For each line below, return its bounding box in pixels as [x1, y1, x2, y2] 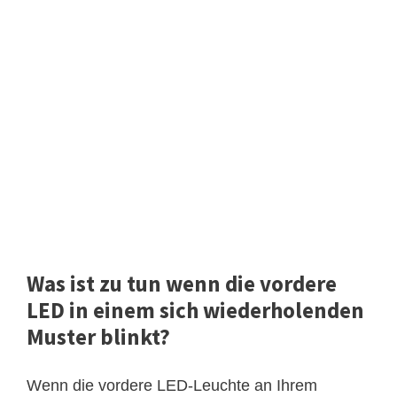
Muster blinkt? [27, 322, 170, 351]
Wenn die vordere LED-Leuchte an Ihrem [27, 376, 317, 394]
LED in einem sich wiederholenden [27, 295, 364, 324]
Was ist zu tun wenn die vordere [27, 269, 337, 298]
